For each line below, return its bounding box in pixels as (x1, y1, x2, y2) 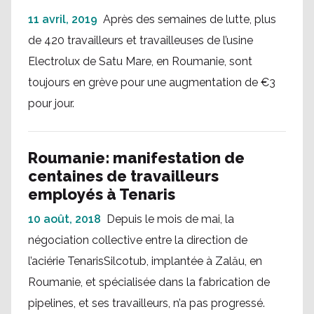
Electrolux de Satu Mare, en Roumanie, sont (28, 55, 252, 68)
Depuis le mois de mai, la (107, 212, 234, 226)
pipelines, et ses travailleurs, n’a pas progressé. (28, 296, 265, 310)
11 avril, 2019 (28, 13, 97, 26)
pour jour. (28, 97, 74, 110)
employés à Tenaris (28, 185, 175, 203)
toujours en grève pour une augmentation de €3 (28, 76, 275, 89)
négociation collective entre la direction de (28, 233, 247, 247)
